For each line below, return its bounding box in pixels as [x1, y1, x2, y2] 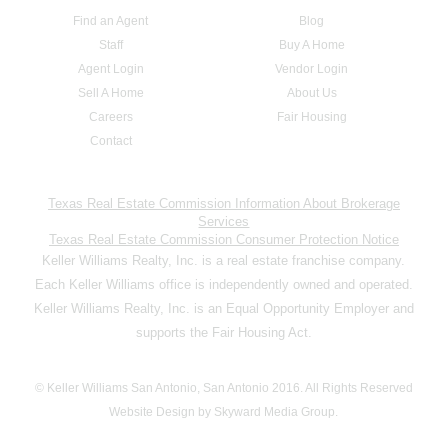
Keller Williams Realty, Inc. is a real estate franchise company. [42, 253, 406, 269]
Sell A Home [77, 86, 144, 101]
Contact [89, 134, 132, 149]
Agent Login [77, 62, 144, 77]
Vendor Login [275, 62, 349, 77]
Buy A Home [278, 38, 345, 53]
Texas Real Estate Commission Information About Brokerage [47, 196, 400, 212]
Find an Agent [73, 14, 149, 29]
